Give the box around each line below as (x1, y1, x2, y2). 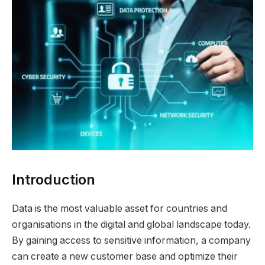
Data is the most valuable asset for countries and (12, 202, 227, 214)
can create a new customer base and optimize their (12, 250, 238, 262)
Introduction (12, 170, 99, 188)
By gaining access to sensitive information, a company (12, 234, 251, 246)
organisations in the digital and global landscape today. (12, 218, 251, 230)
